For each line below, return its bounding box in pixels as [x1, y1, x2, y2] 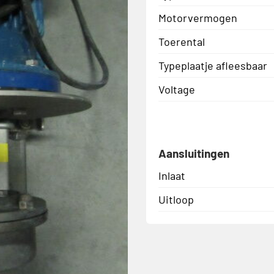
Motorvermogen [158, 10, 237, 24]
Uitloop [158, 192, 194, 206]
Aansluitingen [158, 146, 229, 160]
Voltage [158, 82, 195, 96]
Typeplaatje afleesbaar [158, 58, 267, 72]
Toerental [158, 34, 205, 48]
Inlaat [158, 168, 185, 182]
